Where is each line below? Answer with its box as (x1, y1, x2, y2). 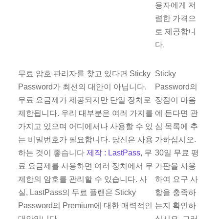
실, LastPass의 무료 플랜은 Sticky (18, 188, 136, 197)
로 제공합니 (155, 27, 197, 36)
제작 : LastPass (87, 149, 141, 157)
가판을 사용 (155, 162, 197, 171)
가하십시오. (155, 135, 197, 144)
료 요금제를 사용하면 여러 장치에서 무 (18, 162, 153, 171)
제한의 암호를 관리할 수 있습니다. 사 (18, 175, 148, 184)
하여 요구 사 (155, 175, 198, 184)
